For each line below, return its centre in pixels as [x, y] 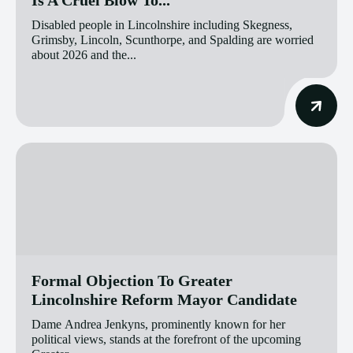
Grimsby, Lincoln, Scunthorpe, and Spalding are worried [173, 39]
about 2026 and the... [84, 54]
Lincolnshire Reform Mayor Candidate [164, 299]
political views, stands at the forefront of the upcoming [166, 339]
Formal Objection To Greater [132, 280]
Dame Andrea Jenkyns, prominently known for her [158, 324]
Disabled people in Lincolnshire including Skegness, [162, 24]
